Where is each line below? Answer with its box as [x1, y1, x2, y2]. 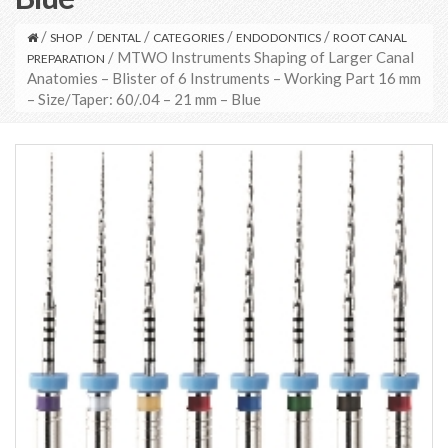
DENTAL [97, 30, 141, 46]
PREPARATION [27, 51, 105, 67]
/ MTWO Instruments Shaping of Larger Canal [105, 48, 414, 67]
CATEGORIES [153, 30, 224, 46]
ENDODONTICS [236, 30, 321, 46]
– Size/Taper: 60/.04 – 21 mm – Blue [27, 90, 261, 109]
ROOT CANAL [333, 30, 407, 46]
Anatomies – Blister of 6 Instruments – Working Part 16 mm [27, 69, 421, 88]
